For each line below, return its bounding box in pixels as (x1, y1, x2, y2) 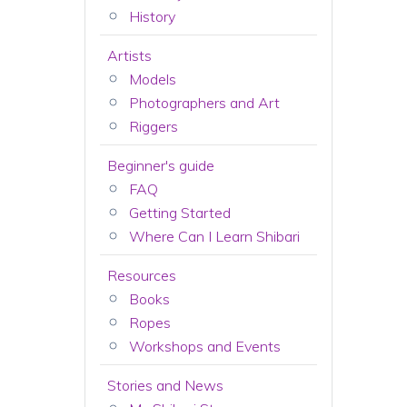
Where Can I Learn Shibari (129, 227, 301, 245)
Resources (107, 266, 177, 284)
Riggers (129, 117, 179, 135)
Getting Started (129, 203, 232, 222)
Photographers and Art (129, 94, 281, 112)
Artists (107, 46, 153, 65)
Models (129, 70, 177, 88)
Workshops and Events (129, 337, 282, 355)
